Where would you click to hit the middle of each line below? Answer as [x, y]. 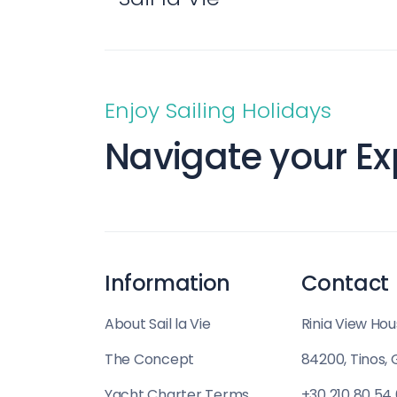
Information [167, 284]
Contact [345, 284]
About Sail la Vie [158, 324]
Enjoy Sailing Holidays [218, 111]
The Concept [150, 360]
